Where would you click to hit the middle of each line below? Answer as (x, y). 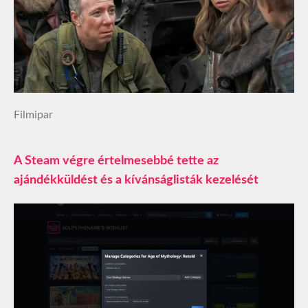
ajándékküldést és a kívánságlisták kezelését (136, 180)
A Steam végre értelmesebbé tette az (116, 161)
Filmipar (33, 115)
